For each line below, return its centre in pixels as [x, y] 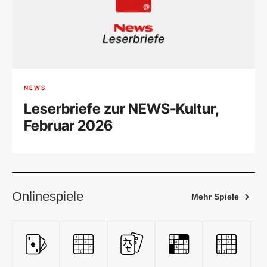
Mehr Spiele [215, 197]
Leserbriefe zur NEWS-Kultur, [122, 109]
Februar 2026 [68, 126]
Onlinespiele [48, 197]
